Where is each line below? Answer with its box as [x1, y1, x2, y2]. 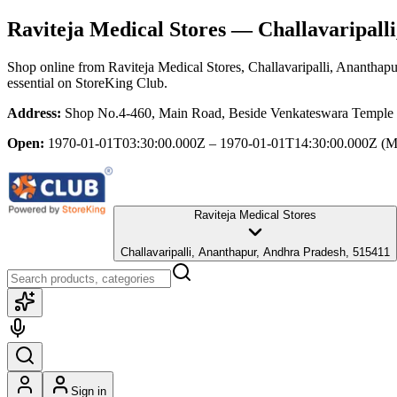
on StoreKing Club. [54, 74, 167, 90]
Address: [7, 105, 61, 121]
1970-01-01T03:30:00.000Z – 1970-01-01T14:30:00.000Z [48, 135, 378, 151]
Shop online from [7, 58, 108, 74]
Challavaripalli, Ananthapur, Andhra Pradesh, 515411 [121, 245, 390, 259]
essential [7, 74, 54, 90]
